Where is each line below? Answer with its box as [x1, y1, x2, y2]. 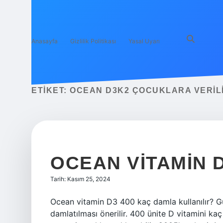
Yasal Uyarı [128, 37, 160, 45]
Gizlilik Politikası [70, 37, 116, 45]
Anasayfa [31, 37, 58, 45]
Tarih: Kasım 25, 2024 [50, 175, 111, 183]
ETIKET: [31, 86, 70, 95]
